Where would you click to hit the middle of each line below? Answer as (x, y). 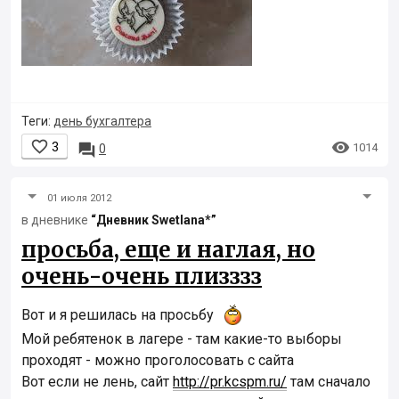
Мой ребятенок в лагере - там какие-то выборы (182, 339)
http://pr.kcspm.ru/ (230, 382)
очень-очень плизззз (142, 277)
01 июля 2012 (79, 199)
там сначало (329, 382)
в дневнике (56, 220)
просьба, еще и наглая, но (168, 250)
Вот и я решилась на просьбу (119, 315)
